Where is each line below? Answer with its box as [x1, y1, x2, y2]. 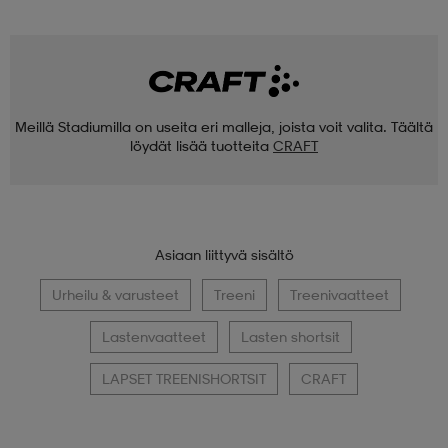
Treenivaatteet [290, 286, 389, 304]
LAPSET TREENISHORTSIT [102, 370, 266, 388]
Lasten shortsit [240, 328, 340, 346]
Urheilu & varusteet [52, 286, 179, 304]
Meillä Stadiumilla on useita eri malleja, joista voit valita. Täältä [15, 118, 433, 136]
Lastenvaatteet [101, 328, 206, 346]
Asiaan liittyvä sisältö [154, 246, 294, 264]
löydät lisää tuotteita [130, 137, 269, 155]
